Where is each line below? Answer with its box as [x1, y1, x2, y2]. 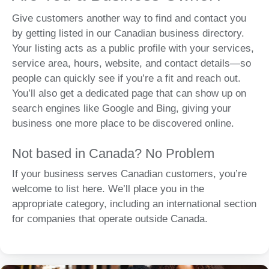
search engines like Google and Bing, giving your [12, 102, 231, 114]
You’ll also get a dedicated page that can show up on [12, 87, 246, 99]
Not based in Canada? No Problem [12, 146, 214, 161]
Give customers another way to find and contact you [12, 12, 246, 24]
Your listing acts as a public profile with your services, [12, 42, 254, 54]
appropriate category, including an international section [12, 198, 256, 210]
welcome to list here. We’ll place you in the [12, 183, 204, 195]
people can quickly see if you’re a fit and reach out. [12, 72, 241, 84]
